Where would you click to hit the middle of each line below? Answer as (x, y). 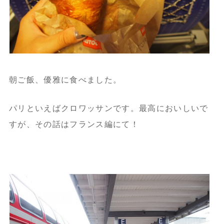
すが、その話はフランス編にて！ (74, 124)
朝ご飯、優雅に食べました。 (65, 80)
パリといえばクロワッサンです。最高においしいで (108, 108)
